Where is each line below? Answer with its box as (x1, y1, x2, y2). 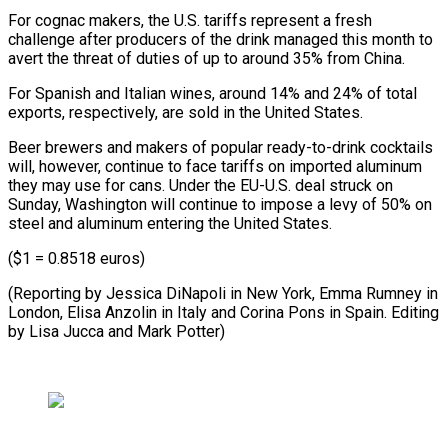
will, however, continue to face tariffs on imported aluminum (8, 156, 422, 176)
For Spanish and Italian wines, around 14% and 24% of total (8, 83, 417, 103)
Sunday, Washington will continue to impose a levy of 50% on (8, 194, 432, 214)
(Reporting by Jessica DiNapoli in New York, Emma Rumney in (8, 283, 438, 303)
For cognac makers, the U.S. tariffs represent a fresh (8, 10, 372, 30)
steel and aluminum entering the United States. (8, 213, 332, 233)
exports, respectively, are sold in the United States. (8, 102, 363, 122)
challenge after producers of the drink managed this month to (8, 29, 433, 49)
